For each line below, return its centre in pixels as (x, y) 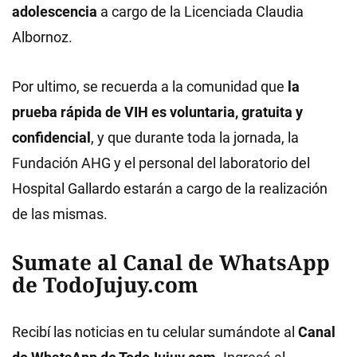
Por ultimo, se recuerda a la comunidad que (150, 86)
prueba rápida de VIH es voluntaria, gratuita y (157, 112)
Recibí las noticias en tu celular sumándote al (155, 331)
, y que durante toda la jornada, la (195, 137)
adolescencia (55, 11)
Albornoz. (42, 37)
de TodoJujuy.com (105, 284)
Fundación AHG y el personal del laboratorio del (161, 163)
